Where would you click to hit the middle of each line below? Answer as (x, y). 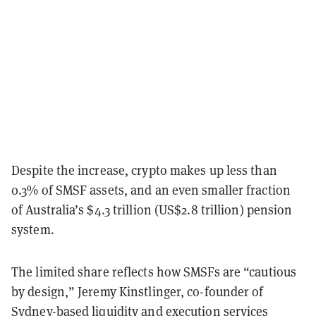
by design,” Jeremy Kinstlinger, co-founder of (138, 291)
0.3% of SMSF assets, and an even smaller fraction (151, 190)
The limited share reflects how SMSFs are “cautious (154, 272)
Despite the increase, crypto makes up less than (144, 170)
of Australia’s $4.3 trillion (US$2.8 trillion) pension (152, 209)
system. (33, 229)
